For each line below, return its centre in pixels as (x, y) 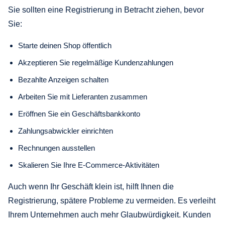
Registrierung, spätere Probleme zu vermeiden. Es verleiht (112, 200)
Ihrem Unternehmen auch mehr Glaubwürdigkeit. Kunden (109, 214)
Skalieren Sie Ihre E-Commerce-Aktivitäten (89, 165)
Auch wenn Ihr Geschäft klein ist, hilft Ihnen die (91, 186)
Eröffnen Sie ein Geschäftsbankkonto (79, 114)
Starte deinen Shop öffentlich (65, 45)
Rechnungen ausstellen (57, 148)
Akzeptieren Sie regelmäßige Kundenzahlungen (96, 62)
